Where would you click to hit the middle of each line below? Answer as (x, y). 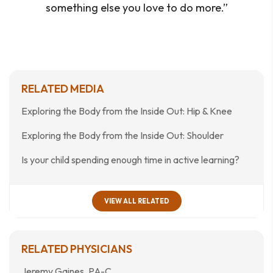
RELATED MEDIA (63, 89)
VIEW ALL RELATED (136, 201)
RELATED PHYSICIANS (77, 249)
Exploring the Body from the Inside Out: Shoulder (122, 135)
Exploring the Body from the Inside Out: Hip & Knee (127, 111)
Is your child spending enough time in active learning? (130, 160)
